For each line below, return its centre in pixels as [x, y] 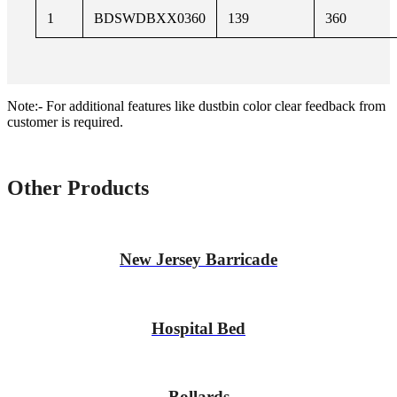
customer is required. [65, 121]
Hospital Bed [198, 328]
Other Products [78, 187]
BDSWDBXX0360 [150, 18]
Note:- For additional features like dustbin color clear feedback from [196, 105]
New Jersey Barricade [198, 260]
